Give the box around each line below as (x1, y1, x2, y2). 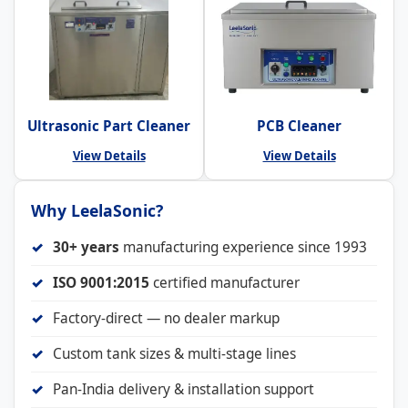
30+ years (53, 237, 119, 257)
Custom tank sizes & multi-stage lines (53, 343, 296, 363)
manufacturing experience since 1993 (119, 237, 367, 257)
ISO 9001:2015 (53, 272, 149, 292)
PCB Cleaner (257, 116, 342, 135)
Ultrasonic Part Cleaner (27, 116, 190, 135)
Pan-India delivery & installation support (53, 379, 314, 399)
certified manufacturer (149, 272, 300, 292)
